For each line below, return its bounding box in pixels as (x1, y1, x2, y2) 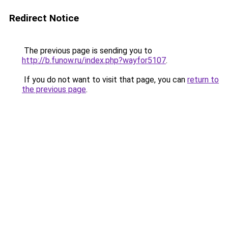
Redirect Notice (9, 12, 79, 24)
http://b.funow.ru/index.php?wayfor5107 (22, 55, 166, 65)
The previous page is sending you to (22, 46, 152, 55)
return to (187, 75, 219, 84)
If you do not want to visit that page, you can (22, 75, 187, 84)
